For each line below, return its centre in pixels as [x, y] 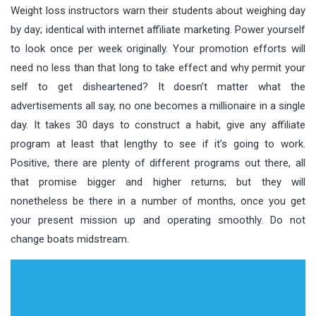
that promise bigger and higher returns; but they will [158, 182]
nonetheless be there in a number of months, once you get [158, 201]
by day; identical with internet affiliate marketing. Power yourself [158, 29]
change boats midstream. [70, 239]
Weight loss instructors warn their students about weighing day [158, 10]
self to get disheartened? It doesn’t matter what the [158, 86]
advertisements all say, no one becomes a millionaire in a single [158, 105]
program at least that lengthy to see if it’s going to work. [158, 144]
